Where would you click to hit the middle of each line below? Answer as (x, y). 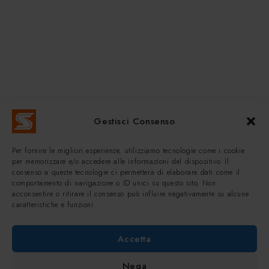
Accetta (134, 239)
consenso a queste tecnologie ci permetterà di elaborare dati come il (126, 172)
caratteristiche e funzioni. (54, 205)
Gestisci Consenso (134, 121)
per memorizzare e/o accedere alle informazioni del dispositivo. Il (121, 162)
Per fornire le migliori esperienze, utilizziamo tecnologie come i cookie (128, 151)
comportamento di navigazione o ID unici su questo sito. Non (114, 183)
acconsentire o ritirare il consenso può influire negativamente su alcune (131, 194)
